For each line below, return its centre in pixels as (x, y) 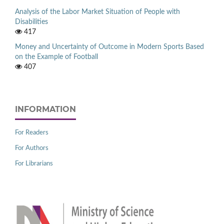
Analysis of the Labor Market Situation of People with (97, 12)
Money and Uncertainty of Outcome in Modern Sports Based (109, 47)
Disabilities (31, 22)
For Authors (32, 148)
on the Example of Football (56, 57)
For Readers (32, 133)
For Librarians (34, 164)
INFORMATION (45, 109)
